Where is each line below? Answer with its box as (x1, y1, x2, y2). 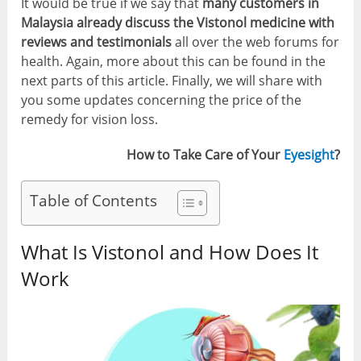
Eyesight (283, 145, 334, 164)
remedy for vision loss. (21, 110, 159, 128)
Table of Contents (30, 189, 158, 212)
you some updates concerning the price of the (21, 90, 302, 109)
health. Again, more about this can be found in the (21, 52, 326, 70)
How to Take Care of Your (126, 145, 284, 164)
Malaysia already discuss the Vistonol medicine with (21, 13, 335, 31)
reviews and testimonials (21, 32, 172, 51)
